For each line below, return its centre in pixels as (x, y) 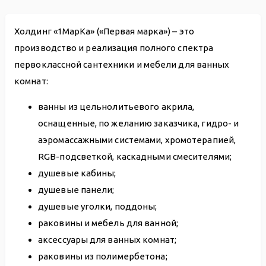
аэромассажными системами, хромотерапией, (137, 140)
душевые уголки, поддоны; (98, 206)
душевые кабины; (77, 173)
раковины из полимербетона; (103, 256)
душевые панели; (76, 189)
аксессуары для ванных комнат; (107, 239)
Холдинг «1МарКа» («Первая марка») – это (104, 31)
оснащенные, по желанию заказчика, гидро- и (139, 123)
